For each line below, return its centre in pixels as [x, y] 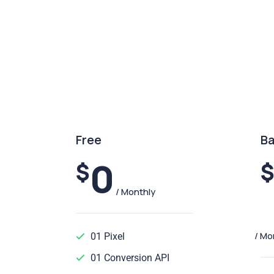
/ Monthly [135, 191]
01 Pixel [106, 236]
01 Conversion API [129, 258]
